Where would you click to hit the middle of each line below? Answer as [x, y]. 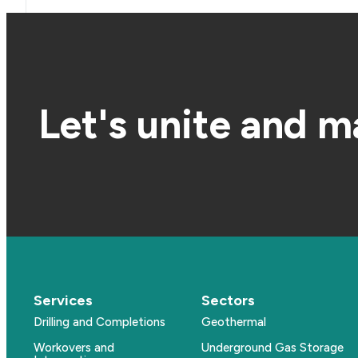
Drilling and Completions [99, 322]
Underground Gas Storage [272, 347]
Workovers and [74, 347]
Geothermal [233, 322]
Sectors [228, 300]
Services [63, 300]
